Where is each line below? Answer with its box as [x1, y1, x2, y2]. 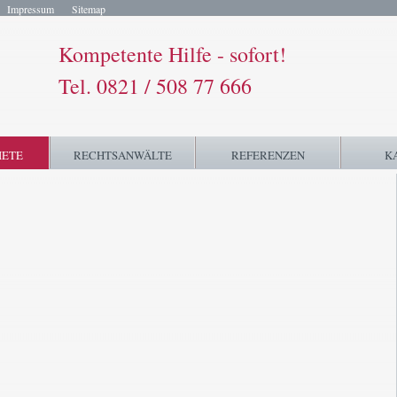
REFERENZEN [230, 147, 305, 163]
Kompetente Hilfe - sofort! [58, 40, 286, 68]
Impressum [7, 2, 54, 16]
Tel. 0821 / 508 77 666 [58, 72, 252, 100]
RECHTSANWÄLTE [73, 147, 172, 163]
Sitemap [72, 2, 105, 16]
